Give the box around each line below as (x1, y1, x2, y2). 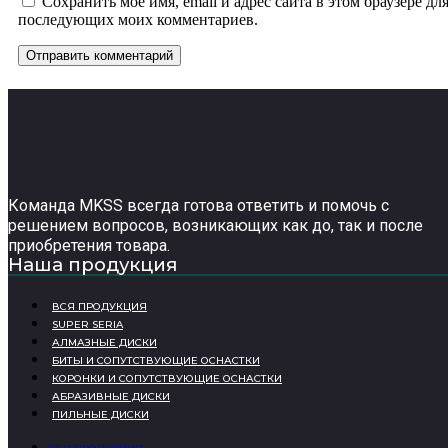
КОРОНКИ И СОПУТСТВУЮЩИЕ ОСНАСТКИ (52, 371, 282, 385)
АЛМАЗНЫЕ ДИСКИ (52, 335, 157, 349)
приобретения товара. (8, 235, 170, 255)
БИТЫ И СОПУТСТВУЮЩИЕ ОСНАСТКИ (52, 353, 260, 367)
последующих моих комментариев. (18, 10, 258, 28)
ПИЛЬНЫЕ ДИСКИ (52, 407, 149, 421)
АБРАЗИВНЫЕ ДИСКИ (52, 389, 170, 403)
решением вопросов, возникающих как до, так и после (8, 215, 423, 235)
